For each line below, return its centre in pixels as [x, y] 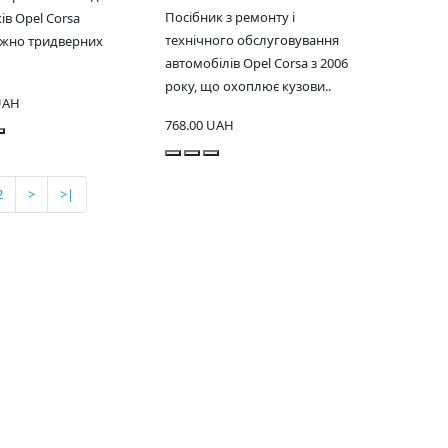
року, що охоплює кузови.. [247, 86]
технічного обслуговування [251, 40]
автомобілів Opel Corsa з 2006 [256, 63]
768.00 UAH [199, 125]
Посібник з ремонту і [229, 17]
